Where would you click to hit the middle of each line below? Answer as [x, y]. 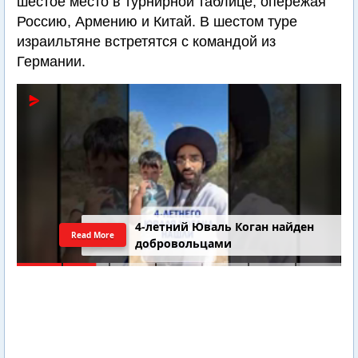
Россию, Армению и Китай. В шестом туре [157, 22]
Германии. [51, 62]
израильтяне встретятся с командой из [146, 42]
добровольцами [184, 244]
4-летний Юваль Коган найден [225, 227]
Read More [93, 235]
